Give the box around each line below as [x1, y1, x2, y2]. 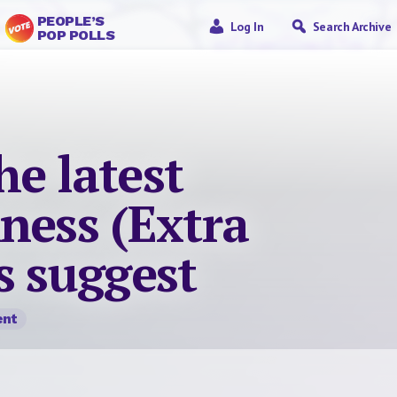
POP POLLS [36, 27, 115, 43]
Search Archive [312, 19, 392, 35]
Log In [230, 19, 264, 35]
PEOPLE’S [36, 12, 105, 29]
